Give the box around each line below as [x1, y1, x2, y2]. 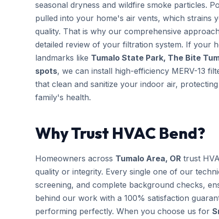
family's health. [35, 92, 91, 102]
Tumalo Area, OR [115, 153, 181, 163]
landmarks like [35, 53, 91, 63]
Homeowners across [35, 153, 115, 163]
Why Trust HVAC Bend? [35, 123, 205, 143]
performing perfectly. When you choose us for [35, 206, 212, 216]
